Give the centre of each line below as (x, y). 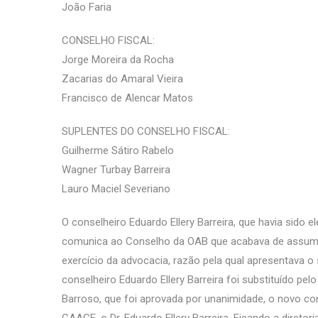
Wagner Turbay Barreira (116, 170)
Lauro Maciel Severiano (116, 189)
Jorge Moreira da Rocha (118, 60)
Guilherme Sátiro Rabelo (118, 150)
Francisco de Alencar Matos (127, 98)
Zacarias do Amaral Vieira (122, 79)
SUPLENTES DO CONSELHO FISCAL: (146, 131)
